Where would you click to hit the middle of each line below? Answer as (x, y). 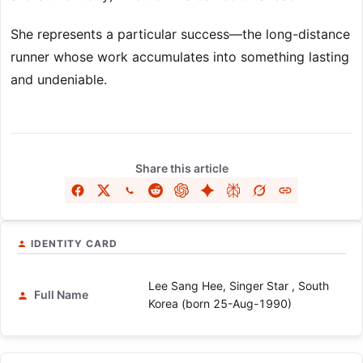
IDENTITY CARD (74, 244)
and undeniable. (59, 80)
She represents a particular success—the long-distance (180, 34)
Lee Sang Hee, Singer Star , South (239, 286)
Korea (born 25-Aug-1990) (220, 304)
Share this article (181, 169)
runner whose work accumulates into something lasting (180, 57)
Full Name (60, 295)
